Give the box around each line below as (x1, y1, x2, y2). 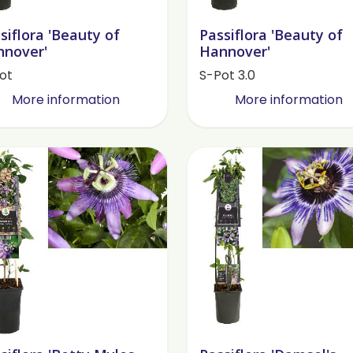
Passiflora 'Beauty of (199, 25, 343, 45)
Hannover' (199, 42, 270, 61)
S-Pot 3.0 (199, 66, 255, 85)
